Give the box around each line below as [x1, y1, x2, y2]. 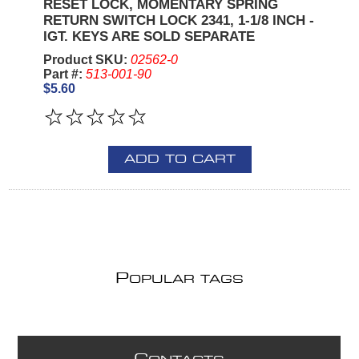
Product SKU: [42, 52, 131, 67]
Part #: [42, 67, 86, 81]
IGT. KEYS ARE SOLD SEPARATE [42, 28, 255, 44]
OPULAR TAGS [129, 273, 244, 285]
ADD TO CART [123, 153, 236, 165]
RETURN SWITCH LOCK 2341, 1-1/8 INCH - [42, 12, 314, 28]
